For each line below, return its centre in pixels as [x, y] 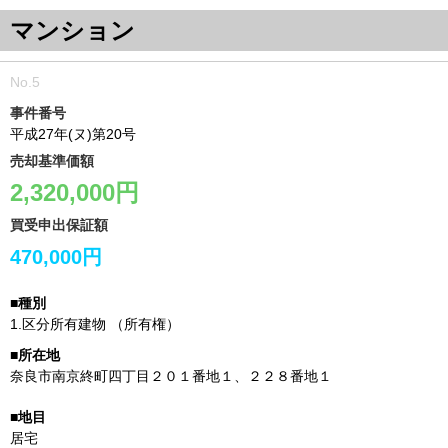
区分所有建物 [64, 324]
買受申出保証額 [59, 225]
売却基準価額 [52, 161]
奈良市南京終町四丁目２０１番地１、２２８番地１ [171, 376]
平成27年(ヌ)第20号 [73, 134]
